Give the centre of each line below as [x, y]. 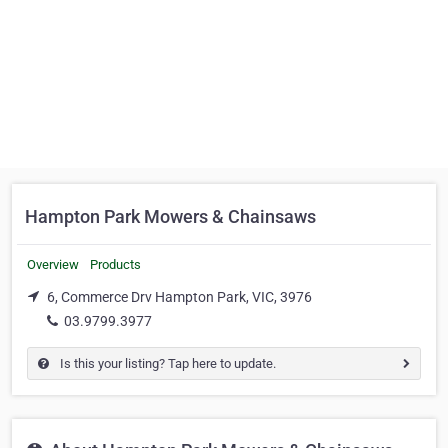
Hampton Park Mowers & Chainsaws [170, 216]
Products [115, 264]
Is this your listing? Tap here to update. [166, 363]
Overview [53, 264]
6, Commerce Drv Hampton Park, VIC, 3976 [179, 297]
